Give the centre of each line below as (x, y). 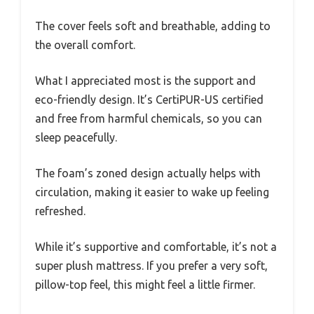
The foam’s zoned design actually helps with (148, 173)
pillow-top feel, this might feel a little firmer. (145, 285)
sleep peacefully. (76, 138)
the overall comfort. (85, 45)
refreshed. (60, 211)
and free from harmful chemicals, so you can (149, 119)
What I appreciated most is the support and (145, 81)
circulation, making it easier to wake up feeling (152, 192)
